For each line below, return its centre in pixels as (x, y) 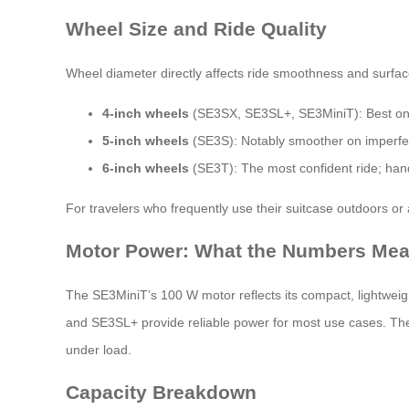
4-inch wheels (146, 113)
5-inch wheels (146, 140)
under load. (99, 349)
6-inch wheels (146, 168)
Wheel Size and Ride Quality (196, 29)
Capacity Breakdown (161, 393)
